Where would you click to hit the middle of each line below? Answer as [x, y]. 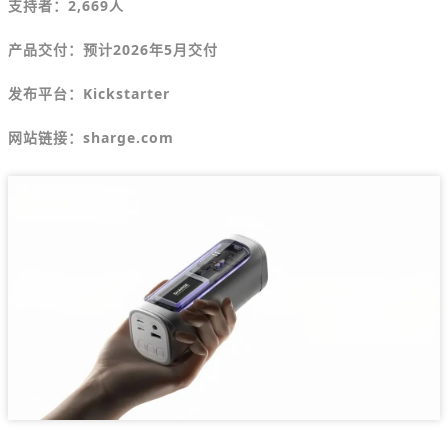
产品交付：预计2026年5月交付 [113, 50]
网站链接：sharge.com [91, 138]
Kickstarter [126, 94]
